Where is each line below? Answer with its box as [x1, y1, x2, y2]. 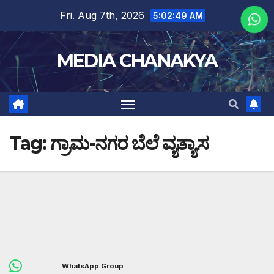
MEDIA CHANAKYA [56, 50, 218, 72]
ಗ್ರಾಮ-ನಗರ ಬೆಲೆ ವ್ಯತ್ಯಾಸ [50, 132, 208, 155]
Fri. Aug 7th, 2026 [59, 9, 147, 21]
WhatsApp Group [62, 262, 124, 271]
